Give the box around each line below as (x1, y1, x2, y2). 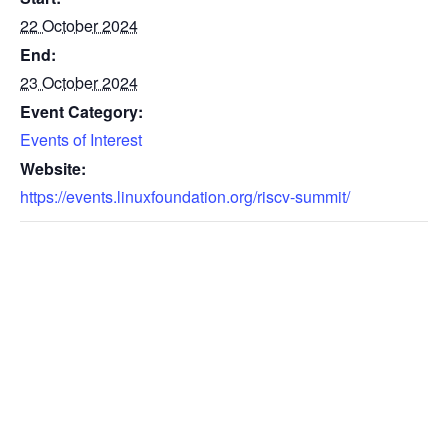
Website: (20, 156, 86, 180)
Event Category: (20, 99, 143, 123)
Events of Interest (20, 127, 142, 151)
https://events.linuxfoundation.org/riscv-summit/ (20, 184, 350, 208)
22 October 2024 (20, 13, 138, 37)
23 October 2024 (20, 70, 138, 94)
